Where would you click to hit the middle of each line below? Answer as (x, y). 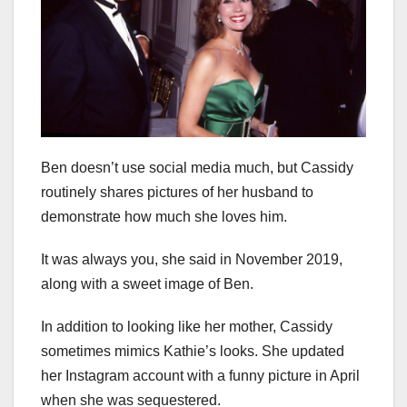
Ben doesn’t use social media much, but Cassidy (197, 167)
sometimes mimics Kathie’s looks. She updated (193, 351)
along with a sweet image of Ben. (147, 283)
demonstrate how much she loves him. (164, 216)
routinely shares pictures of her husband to (177, 192)
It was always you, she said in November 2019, (192, 259)
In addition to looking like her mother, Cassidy (187, 326)
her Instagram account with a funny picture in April (200, 375)
